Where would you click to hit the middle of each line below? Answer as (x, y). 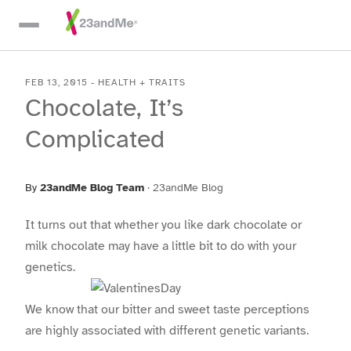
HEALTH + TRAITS (142, 82)
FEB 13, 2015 (56, 82)
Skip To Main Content (83, 19)
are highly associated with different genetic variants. (167, 331)
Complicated (95, 139)
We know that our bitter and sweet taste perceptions (167, 309)
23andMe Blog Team (92, 188)
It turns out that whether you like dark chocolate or (163, 225)
